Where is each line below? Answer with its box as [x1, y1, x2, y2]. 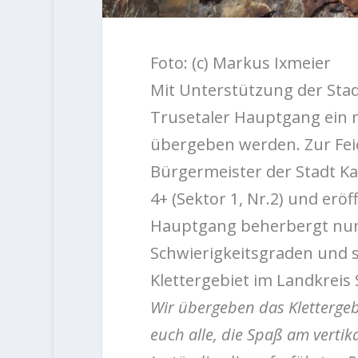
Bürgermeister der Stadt [149, 160, 340, 182]
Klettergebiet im [149, 268, 276, 291]
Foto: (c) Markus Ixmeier [149, 51, 331, 74]
